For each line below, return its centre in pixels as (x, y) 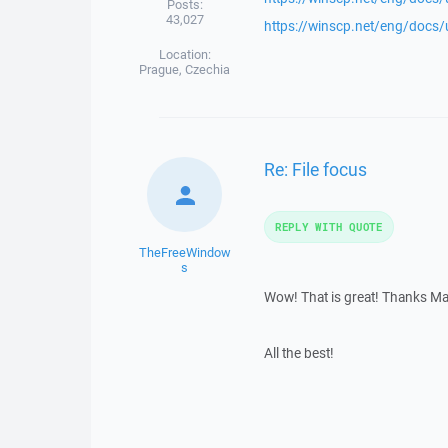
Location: (184, 54)
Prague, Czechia (185, 69)
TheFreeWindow (184, 252)
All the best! (298, 353)
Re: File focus (315, 168)
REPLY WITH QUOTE (328, 226)
